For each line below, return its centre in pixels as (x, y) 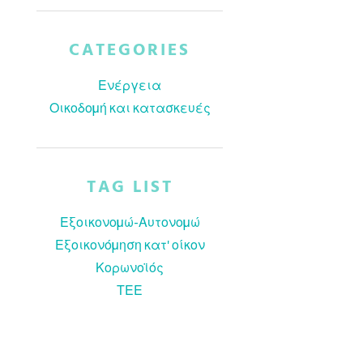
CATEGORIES (130, 51)
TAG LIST (130, 188)
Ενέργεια (130, 85)
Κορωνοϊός (130, 267)
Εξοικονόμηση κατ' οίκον (130, 245)
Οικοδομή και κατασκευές (130, 108)
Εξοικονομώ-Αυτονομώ (130, 222)
